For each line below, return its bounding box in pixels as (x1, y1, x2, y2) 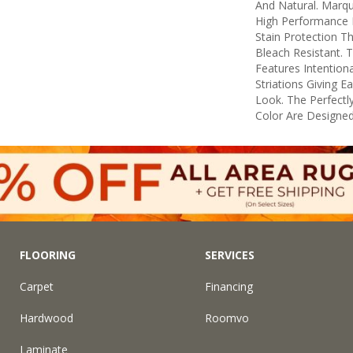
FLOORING (20, 247, 76, 262)
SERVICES (205, 247, 255, 262)
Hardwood (20, 310, 74, 325)
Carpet (20, 278, 54, 294)
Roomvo (205, 310, 250, 325)
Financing (205, 278, 254, 294)
